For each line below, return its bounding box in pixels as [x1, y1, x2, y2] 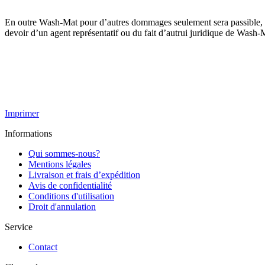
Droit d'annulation [28, 201, 96, 212]
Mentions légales [28, 159, 91, 169]
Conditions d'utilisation [28, 190, 114, 201]
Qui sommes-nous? [28, 148, 100, 159]
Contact [28, 241, 57, 252]
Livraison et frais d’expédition [28, 169, 140, 180]
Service [5, 221, 33, 232]
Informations [5, 128, 52, 138]
